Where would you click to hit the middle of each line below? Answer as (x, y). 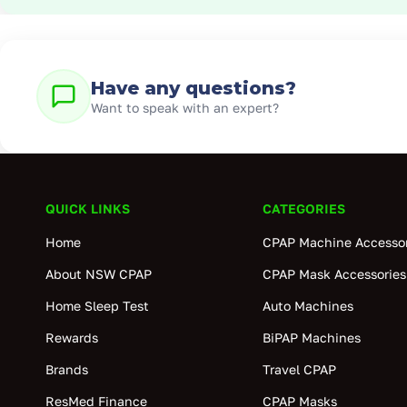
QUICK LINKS (88, 208)
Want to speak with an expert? (185, 107)
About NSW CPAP (99, 274)
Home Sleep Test (97, 306)
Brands (67, 369)
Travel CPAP (299, 369)
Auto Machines (308, 306)
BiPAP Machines (311, 338)
